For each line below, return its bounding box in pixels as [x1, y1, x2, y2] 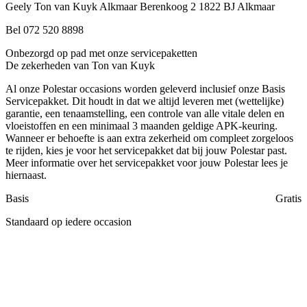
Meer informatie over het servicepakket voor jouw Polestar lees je [5, 156, 288, 169]
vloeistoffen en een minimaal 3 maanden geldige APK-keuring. [5, 119, 278, 132]
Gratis [275, 192, 302, 204]
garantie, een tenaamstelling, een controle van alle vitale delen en [5, 107, 284, 119]
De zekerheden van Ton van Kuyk [5, 59, 155, 71]
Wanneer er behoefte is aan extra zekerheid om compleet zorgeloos [5, 132, 293, 144]
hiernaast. [5, 169, 47, 181]
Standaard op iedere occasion [5, 215, 132, 228]
